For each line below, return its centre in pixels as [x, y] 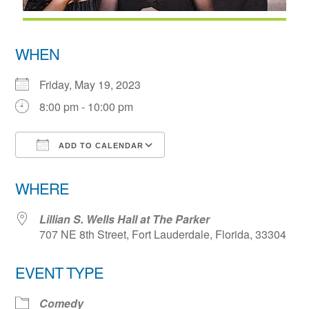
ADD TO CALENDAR [100, 146]
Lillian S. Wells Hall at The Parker [125, 219]
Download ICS [77, 170]
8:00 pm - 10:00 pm [87, 107]
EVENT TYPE [60, 272]
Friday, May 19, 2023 [96, 85]
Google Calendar [222, 170]
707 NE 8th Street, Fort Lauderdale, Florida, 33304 [163, 235]
